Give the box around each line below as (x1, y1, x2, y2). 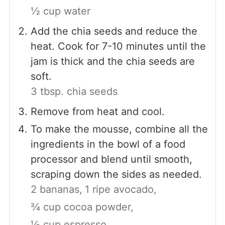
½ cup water (30, 5, 90, 17)
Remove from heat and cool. (30, 105, 165, 118)
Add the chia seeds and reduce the (30, 25, 197, 37)
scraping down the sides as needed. (30, 168, 202, 180)
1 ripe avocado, (84, 183, 157, 195)
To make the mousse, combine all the (30, 123, 208, 135)
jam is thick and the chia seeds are (30, 55, 195, 67)
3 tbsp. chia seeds (30, 85, 118, 97)
